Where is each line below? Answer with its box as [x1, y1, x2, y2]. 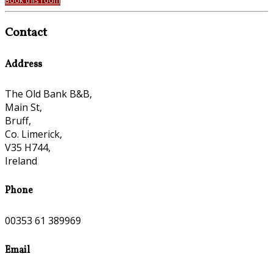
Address [5, 57, 42, 71]
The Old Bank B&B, [5, 87, 92, 101]
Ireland [5, 154, 37, 168]
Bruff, [5, 114, 31, 128]
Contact [5, 24, 47, 41]
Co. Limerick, [5, 127, 62, 141]
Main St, [5, 101, 42, 115]
